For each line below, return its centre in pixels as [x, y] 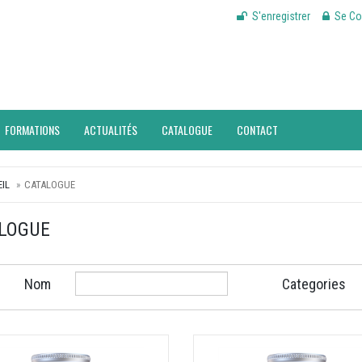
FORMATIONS [32, 129]
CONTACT [257, 129]
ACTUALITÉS [111, 129]
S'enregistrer [281, 16]
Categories [314, 284]
